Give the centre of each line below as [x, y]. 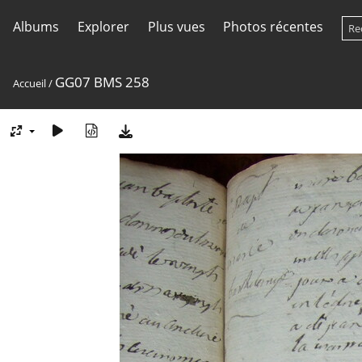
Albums [36, 27]
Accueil [29, 83]
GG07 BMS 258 [102, 82]
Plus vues [176, 27]
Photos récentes [274, 27]
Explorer [103, 27]
